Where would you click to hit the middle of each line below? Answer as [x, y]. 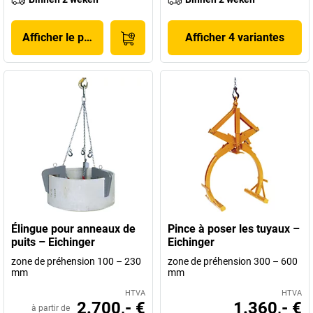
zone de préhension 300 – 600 [233, 261]
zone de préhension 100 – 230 [76, 261]
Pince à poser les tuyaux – [234, 229]
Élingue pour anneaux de [73, 229]
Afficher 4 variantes [235, 37]
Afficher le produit [68, 37]
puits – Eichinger [53, 242]
